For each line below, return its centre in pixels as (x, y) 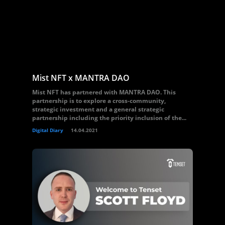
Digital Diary (48, 130)
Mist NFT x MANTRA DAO (81, 78)
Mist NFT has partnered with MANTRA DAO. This (104, 92)
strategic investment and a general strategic (98, 109)
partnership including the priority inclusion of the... (109, 118)
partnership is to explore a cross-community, (99, 101)
